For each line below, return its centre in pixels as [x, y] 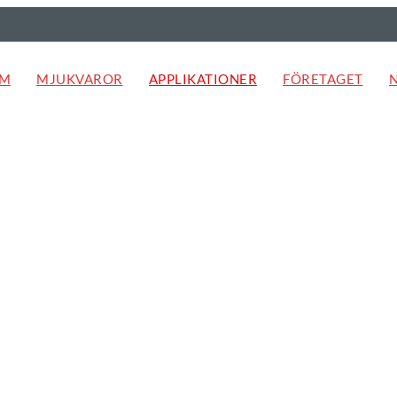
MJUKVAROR [80, 78]
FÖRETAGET [323, 78]
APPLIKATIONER [202, 78]
